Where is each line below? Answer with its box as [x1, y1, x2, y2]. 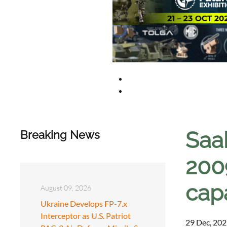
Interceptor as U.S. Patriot [41, 210, 131, 220]
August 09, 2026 [41, 183, 91, 192]
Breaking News [20, 128, 100, 141]
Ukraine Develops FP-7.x [41, 198, 127, 208]
